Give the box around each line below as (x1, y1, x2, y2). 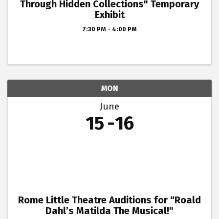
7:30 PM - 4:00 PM (82, 25, 137, 33)
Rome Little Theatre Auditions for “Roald (18, 194, 201, 206)
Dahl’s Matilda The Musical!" (45, 205, 174, 217)
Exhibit (94, 9, 125, 21)
